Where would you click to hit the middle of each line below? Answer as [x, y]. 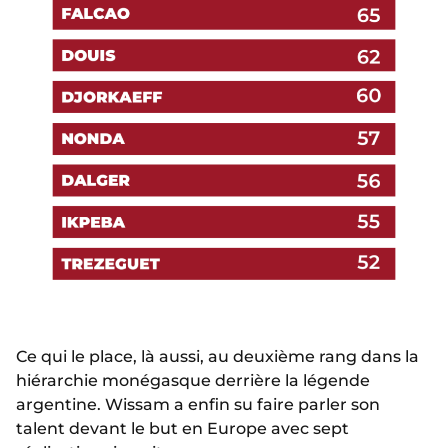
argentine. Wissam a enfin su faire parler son [198, 405]
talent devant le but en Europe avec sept [182, 429]
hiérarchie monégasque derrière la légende [193, 381]
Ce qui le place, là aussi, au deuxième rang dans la [217, 357]
